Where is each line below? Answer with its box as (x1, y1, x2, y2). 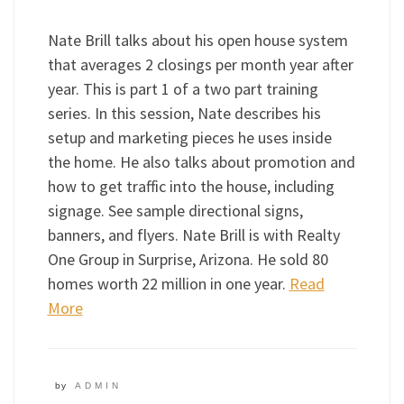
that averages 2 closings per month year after (47, 53, 353, 75)
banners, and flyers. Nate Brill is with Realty (47, 224, 340, 245)
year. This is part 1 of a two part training (47, 78, 318, 99)
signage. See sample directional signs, (47, 199, 303, 221)
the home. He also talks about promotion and (47, 151, 355, 172)
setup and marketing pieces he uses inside (47, 126, 332, 148)
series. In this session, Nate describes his (47, 102, 321, 124)
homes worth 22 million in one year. (47, 272, 289, 294)
